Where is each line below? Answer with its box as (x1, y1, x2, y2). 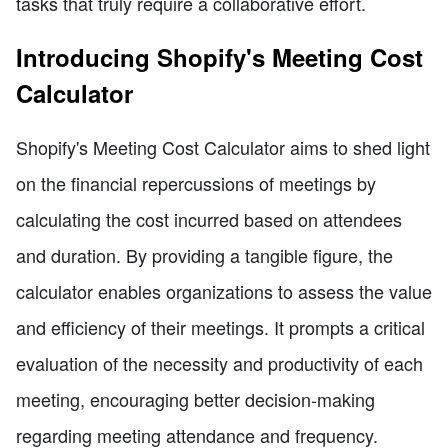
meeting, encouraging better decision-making (16, 385, 375, 412)
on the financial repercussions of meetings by (16, 169, 376, 196)
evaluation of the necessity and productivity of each (16, 349, 423, 376)
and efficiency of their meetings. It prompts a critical (16, 313, 425, 340)
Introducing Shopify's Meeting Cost (16, 39, 423, 74)
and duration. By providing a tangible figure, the (16, 241, 393, 268)
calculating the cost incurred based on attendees (16, 205, 402, 232)
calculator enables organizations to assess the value (16, 277, 432, 304)
